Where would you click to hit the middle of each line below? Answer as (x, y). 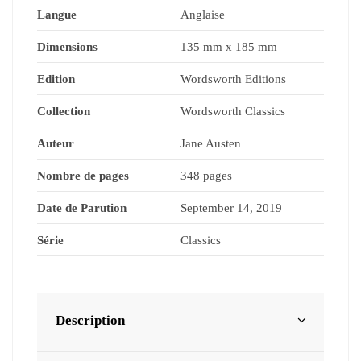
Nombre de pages (83, 175)
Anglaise (203, 14)
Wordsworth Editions (233, 79)
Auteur (56, 143)
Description (90, 320)
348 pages (206, 175)
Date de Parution (82, 207)
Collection (64, 111)
